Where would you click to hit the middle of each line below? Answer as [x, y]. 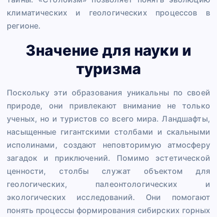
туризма [108, 68]
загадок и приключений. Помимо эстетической [108, 158]
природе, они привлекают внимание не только [108, 106]
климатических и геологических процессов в [108, 13]
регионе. [24, 26]
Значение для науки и [108, 50]
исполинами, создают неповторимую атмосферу [108, 145]
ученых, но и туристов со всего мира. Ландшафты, [108, 119]
